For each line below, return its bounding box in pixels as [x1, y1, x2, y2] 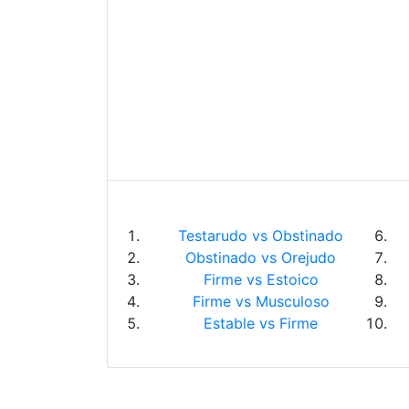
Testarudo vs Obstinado [178, 226, 343, 245]
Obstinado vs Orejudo [185, 248, 336, 267]
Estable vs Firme [204, 314, 318, 332]
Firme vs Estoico [203, 270, 319, 288]
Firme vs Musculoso [192, 292, 330, 310]
